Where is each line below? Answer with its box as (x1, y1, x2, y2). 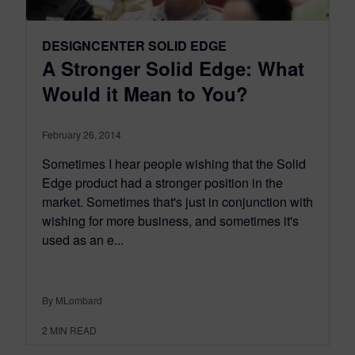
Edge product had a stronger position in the (42, 173, 283, 192)
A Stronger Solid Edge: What (42, 54, 304, 82)
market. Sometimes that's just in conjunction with (42, 192, 313, 211)
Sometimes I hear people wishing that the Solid (42, 154, 306, 173)
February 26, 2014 (42, 127, 121, 141)
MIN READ (50, 323, 97, 337)
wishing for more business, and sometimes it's (42, 211, 299, 230)
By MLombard (42, 292, 102, 307)
